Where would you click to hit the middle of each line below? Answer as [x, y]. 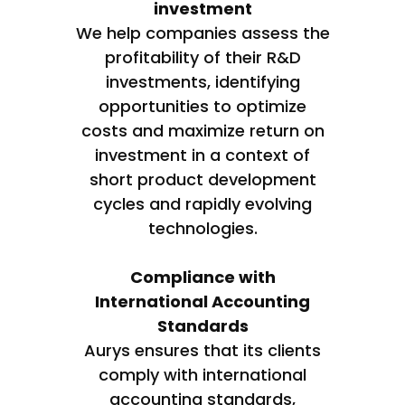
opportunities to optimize [202, 107]
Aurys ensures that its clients [202, 351]
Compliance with [202, 278]
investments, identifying [202, 82]
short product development [202, 180]
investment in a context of [202, 155]
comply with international [202, 375]
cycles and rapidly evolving [202, 204]
